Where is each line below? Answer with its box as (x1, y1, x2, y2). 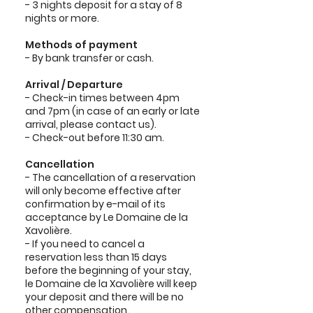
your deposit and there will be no (25, 290, 184, 304)
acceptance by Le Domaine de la (25, 210, 188, 224)
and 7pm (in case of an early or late (25, 104, 200, 118)
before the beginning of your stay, (25, 263, 191, 277)
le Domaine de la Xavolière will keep (25, 277, 197, 291)
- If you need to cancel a (25, 237, 145, 251)
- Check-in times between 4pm (25, 91, 180, 105)
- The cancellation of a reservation (25, 170, 196, 184)
